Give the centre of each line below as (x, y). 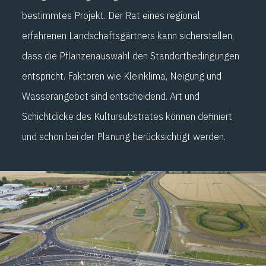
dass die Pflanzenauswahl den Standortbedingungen (131, 56)
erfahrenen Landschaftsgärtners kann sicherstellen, (128, 35)
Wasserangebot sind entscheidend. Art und (111, 96)
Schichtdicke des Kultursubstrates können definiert (127, 116)
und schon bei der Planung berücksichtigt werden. (124, 136)
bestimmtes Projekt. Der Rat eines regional (111, 15)
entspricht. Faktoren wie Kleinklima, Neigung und (122, 76)
